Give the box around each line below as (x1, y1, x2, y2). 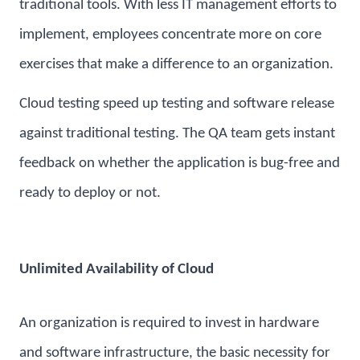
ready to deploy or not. (19, 186, 161, 202)
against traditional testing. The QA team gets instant (19, 126, 335, 142)
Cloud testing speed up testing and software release (19, 96, 334, 112)
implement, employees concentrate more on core (19, 27, 321, 43)
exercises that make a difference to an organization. (19, 57, 333, 73)
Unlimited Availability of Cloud (19, 262, 214, 278)
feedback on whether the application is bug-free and (19, 156, 340, 172)
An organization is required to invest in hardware (19, 315, 319, 331)
